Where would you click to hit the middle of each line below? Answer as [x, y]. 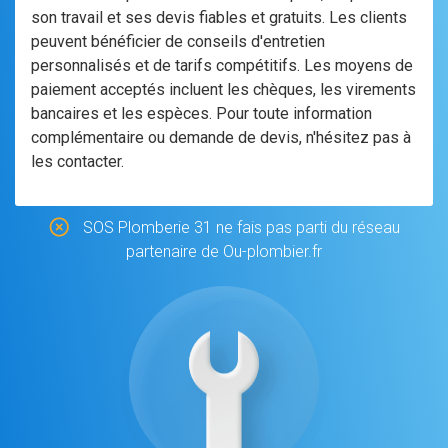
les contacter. [77, 161]
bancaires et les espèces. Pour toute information [201, 113]
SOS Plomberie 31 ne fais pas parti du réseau [239, 227]
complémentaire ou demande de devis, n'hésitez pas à [221, 137]
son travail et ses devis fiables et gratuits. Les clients [219, 17]
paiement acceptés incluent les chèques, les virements [223, 89]
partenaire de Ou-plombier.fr [224, 251]
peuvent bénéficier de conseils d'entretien [178, 41]
